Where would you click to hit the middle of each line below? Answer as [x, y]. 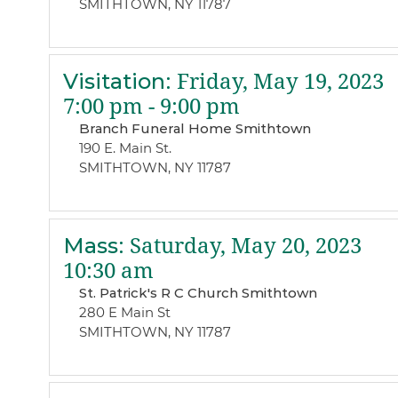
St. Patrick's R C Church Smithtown [198, 292]
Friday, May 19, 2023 [277, 82]
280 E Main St [124, 312]
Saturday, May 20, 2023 [243, 246]
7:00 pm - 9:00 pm [151, 107]
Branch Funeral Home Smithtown [195, 129]
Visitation [114, 82]
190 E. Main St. [125, 148]
